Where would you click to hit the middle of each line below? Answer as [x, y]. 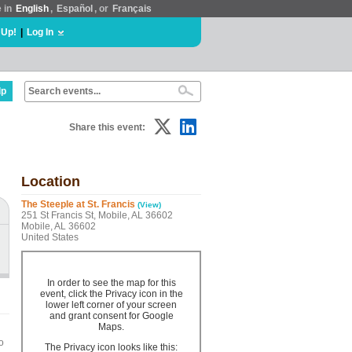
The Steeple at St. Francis [78, 204]
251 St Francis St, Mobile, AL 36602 [97, 215]
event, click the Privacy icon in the [111, 294]
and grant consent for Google [111, 316]
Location [51, 181]
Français [132, 9]
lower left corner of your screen [111, 305]
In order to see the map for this [111, 283]
